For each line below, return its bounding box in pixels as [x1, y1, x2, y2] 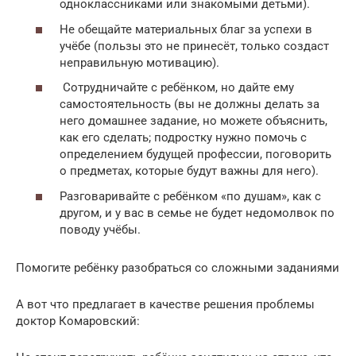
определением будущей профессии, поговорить [60, 147, 331, 162]
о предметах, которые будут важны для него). [60, 164, 319, 179]
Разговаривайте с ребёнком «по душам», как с [60, 188, 321, 203]
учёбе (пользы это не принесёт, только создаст [60, 38, 329, 53]
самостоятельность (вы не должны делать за [60, 97, 319, 112]
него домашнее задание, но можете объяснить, [60, 114, 327, 129]
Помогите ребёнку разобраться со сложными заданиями [16, 260, 339, 275]
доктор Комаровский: [16, 313, 140, 328]
